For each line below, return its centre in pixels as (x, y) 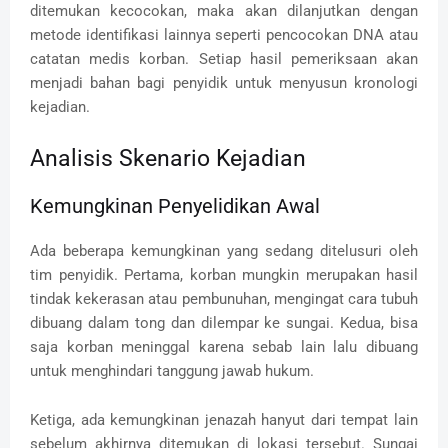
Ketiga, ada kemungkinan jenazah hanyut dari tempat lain (224, 419)
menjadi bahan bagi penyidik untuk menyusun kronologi (224, 82)
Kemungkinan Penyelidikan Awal (175, 205)
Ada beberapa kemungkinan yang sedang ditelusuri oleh (224, 250)
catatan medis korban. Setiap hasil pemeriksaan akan (224, 58)
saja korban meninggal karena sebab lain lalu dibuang (224, 346)
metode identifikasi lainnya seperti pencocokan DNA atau (224, 34)
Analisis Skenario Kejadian (168, 158)
